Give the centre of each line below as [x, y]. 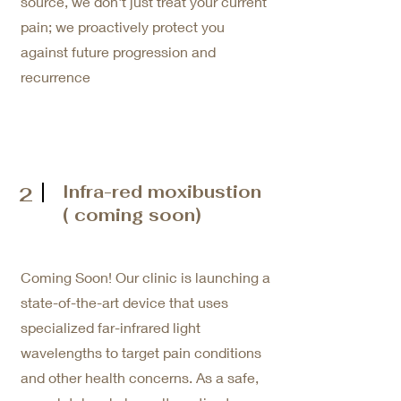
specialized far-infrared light [111, 327]
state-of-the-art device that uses [124, 302]
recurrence [55, 77]
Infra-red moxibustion [162, 192]
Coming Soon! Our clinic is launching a [145, 277]
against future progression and [118, 51]
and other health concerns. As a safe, [140, 377]
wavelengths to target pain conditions [141, 352]
